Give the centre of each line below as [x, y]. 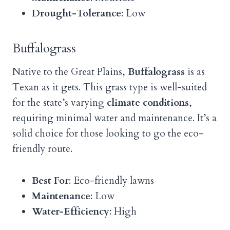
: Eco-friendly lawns [111, 181]
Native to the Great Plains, [70, 72]
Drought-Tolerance [76, 14]
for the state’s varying [60, 103]
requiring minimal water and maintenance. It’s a [114, 118]
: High [123, 212]
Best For [50, 181]
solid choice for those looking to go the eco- [108, 134]
